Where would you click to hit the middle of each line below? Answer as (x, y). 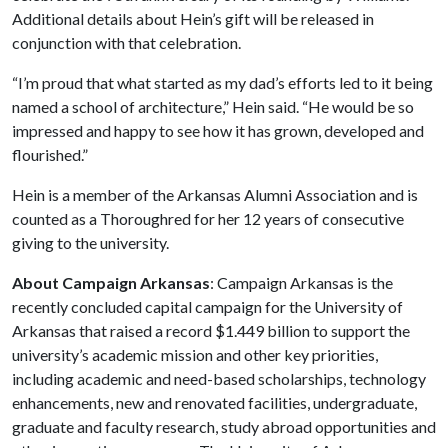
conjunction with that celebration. (126, 42)
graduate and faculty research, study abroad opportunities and (224, 426)
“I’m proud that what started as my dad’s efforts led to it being (222, 82)
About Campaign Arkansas (111, 282)
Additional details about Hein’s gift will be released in (193, 18)
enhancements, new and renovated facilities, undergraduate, (214, 402)
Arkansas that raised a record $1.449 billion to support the (211, 330)
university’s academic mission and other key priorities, (195, 354)
